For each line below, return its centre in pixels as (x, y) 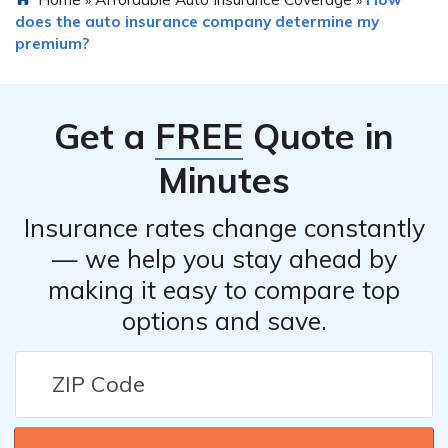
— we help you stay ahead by (224, 258)
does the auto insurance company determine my (197, 20)
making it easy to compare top (224, 289)
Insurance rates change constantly (224, 227)
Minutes (224, 179)
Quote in (318, 135)
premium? (52, 42)
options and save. (224, 320)
